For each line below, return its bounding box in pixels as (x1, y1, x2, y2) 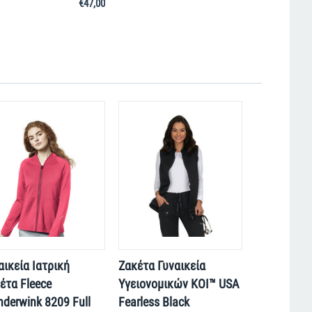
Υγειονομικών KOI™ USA (118, 276, 239, 292)
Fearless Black (118, 295, 189, 310)
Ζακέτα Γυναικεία (118, 258, 205, 274)
